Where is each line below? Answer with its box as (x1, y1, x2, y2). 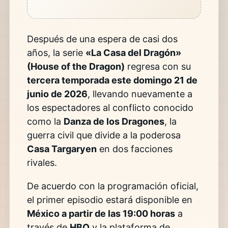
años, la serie (26, 47, 85, 58)
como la (26, 116, 64, 127)
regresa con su (124, 61, 191, 72)
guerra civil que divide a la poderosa (26, 129, 181, 140)
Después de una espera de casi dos (26, 33, 178, 44)
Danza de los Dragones (63, 116, 164, 127)
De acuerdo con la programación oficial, (26, 181, 198, 192)
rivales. (26, 157, 57, 168)
